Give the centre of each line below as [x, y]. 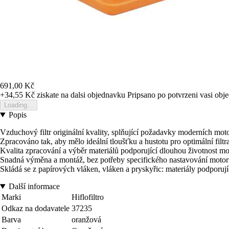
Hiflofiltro [88, 197]
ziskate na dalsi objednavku [80, 95]
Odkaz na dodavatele [36, 209]
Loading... [19, 105]
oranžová [86, 220]
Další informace [34, 187]
